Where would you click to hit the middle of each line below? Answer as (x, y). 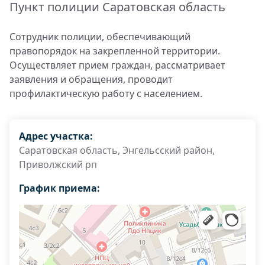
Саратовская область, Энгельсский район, (117, 150)
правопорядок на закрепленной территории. (115, 51)
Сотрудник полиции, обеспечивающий (100, 37)
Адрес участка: (56, 136)
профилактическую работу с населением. (106, 93)
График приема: (59, 188)
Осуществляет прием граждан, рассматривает (117, 65)
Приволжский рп (58, 164)
